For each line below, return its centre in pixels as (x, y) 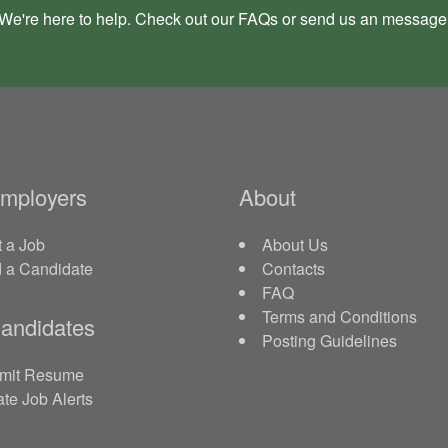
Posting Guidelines (329, 340)
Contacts (293, 268)
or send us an (329, 18)
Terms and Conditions (339, 316)
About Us (295, 244)
